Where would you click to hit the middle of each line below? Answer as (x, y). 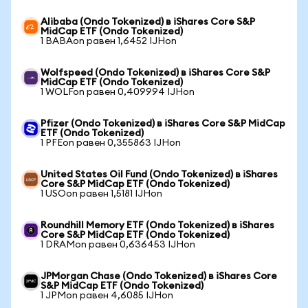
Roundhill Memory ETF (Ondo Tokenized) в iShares (157, 225)
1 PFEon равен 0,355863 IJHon (111, 143)
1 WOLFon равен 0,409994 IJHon (118, 92)
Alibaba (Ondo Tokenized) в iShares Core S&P (148, 22)
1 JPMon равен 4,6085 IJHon (107, 296)
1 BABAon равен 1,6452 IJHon (109, 41)
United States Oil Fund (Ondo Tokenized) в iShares (159, 175)
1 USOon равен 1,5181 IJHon (101, 194)
